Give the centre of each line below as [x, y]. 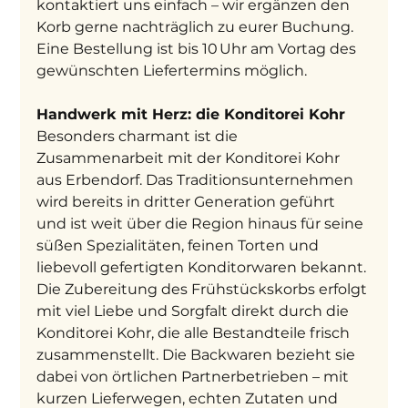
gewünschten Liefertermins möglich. [172, 71]
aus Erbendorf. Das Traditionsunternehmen [197, 180]
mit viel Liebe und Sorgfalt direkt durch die [195, 311]
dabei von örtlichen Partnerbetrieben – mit [195, 377]
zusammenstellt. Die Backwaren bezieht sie [198, 355]
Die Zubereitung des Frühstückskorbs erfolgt [204, 290]
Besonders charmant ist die [139, 137]
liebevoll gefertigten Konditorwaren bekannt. [204, 268]
